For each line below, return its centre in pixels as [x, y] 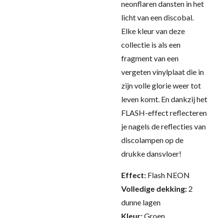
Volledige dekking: [155, 189]
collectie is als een [151, 45]
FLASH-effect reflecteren [164, 113]
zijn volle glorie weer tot [161, 85]
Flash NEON [169, 175]
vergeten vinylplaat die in [163, 72]
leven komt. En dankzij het [164, 99]
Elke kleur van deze [153, 31]
